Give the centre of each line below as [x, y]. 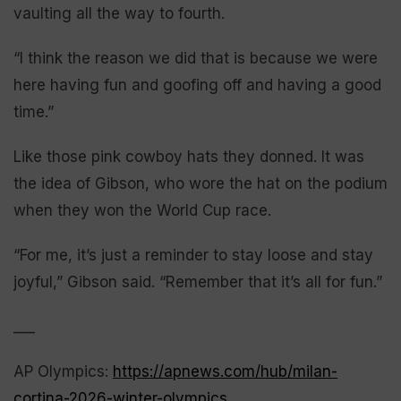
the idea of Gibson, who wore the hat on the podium [200, 183]
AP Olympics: [63, 371]
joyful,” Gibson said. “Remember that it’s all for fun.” [198, 282]
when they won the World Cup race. [142, 210]
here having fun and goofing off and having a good [197, 85]
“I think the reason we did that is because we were [196, 58]
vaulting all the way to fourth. [119, 13]
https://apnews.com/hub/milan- [225, 371]
